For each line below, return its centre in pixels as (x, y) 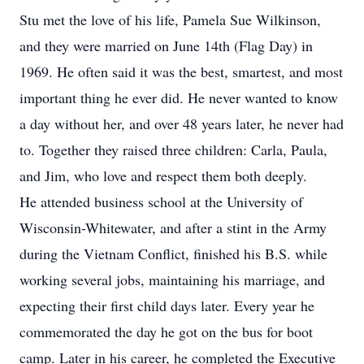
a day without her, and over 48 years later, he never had (182, 123)
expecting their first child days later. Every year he (167, 305)
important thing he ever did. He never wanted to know (179, 97)
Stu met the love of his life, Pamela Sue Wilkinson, (170, 19)
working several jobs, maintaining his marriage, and (172, 279)
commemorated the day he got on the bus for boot (166, 331)
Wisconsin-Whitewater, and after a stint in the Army (173, 227)
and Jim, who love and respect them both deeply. (163, 175)
